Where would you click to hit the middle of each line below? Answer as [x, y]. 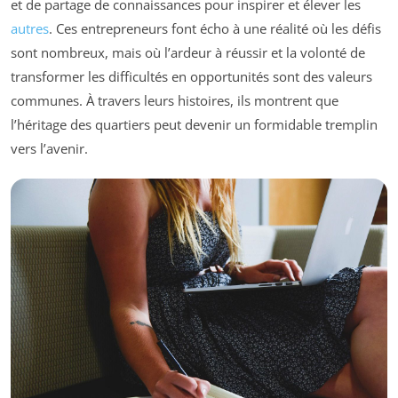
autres [30, 28]
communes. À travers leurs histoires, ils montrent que [175, 100]
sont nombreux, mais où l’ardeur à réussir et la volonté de [188, 52]
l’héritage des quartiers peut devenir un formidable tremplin [194, 124]
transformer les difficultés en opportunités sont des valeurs [191, 76]
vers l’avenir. [49, 148]
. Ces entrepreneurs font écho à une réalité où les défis [215, 28]
